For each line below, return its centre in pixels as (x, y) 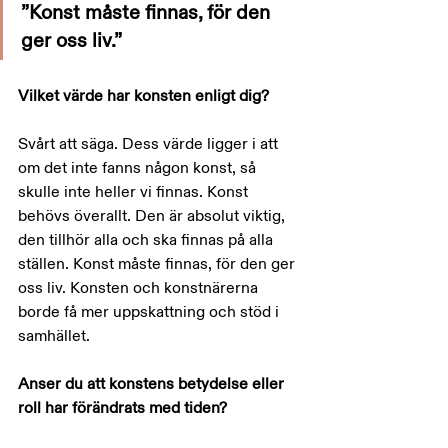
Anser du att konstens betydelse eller (153, 384)
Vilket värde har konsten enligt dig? (143, 96)
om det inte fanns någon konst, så (139, 168)
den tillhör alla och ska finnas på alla (147, 240)
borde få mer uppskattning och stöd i (150, 312)
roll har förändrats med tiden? (122, 408)
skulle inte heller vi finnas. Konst (135, 192)
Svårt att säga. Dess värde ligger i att (150, 144)
